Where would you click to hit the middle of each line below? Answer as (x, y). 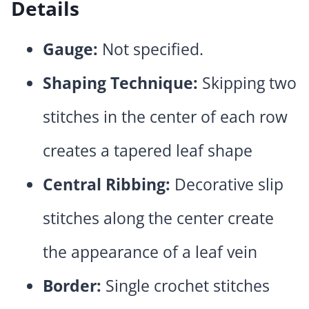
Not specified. (151, 49)
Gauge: (70, 49)
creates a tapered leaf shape (148, 151)
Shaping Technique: (120, 83)
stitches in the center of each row (165, 117)
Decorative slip (227, 185)
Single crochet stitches (186, 286)
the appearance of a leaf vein (150, 252)
